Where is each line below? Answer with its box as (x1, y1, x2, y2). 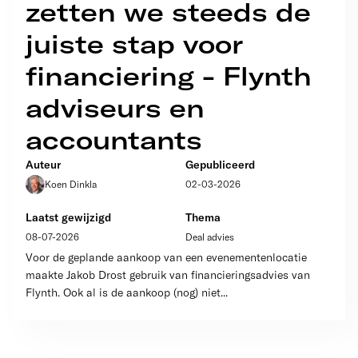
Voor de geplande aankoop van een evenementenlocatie (26, 250, 307, 265)
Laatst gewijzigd (26, 210, 111, 225)
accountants (26, 124, 202, 156)
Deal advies (185, 231, 234, 243)
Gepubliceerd (185, 157, 255, 172)
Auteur (26, 157, 61, 172)
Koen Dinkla (45, 178, 97, 190)
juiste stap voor (26, 28, 243, 60)
